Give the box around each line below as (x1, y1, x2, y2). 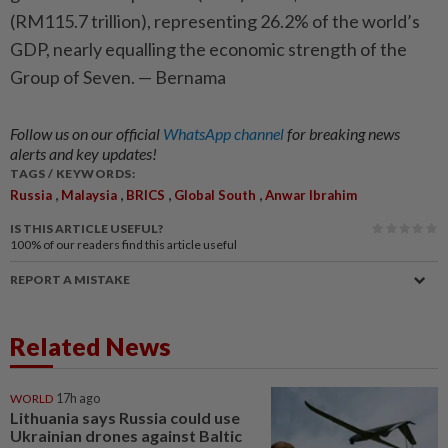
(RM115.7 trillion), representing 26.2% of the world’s (10, 10, 420, 32)
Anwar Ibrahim (265, 187, 357, 203)
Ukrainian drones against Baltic (10, 426, 242, 445)
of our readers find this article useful (43, 237, 237, 252)
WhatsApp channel (163, 124, 287, 143)
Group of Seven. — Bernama (10, 66, 226, 88)
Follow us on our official (10, 124, 163, 143)
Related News (10, 331, 171, 361)
